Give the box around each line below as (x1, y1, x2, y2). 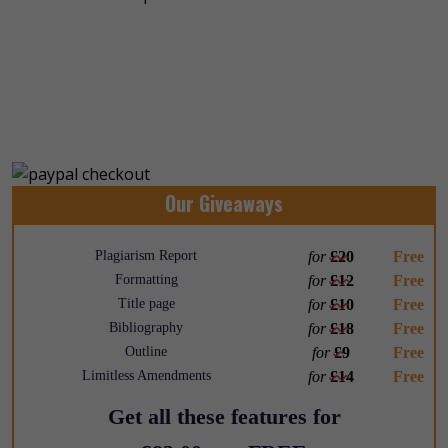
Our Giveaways (165, 187, 283, 218)
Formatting (114, 271, 178, 287)
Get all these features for (107, 403, 341, 429)
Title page (117, 295, 175, 311)
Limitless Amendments (81, 367, 211, 383)
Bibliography (109, 319, 183, 335)
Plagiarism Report (95, 247, 197, 263)
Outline (125, 343, 167, 359)
